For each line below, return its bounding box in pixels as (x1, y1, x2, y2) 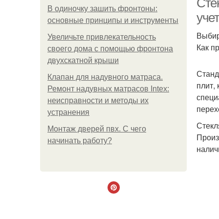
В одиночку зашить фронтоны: (47, 4, 157, 13)
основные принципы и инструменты (47, 16, 178, 24)
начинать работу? (47, 136, 112, 145)
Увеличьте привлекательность (47, 33, 156, 41)
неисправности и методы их (47, 96, 149, 105)
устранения (47, 108, 89, 116)
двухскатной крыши (47, 56, 119, 65)
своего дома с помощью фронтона (47, 44, 173, 53)
